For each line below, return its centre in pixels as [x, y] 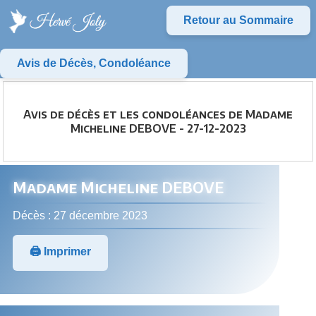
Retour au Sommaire [238, 20]
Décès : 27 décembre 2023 [80, 215]
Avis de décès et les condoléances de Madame [158, 115]
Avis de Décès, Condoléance [94, 63]
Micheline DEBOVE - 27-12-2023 [158, 129]
